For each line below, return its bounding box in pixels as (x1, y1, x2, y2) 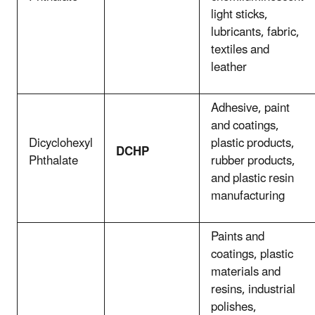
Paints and (211, 224, 264, 250)
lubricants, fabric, (211, 19, 300, 45)
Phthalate (29, 148, 78, 174)
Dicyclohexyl (29, 130, 93, 156)
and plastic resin (211, 165, 294, 191)
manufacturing (211, 183, 285, 209)
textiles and (211, 37, 269, 63)
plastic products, (211, 130, 295, 156)
